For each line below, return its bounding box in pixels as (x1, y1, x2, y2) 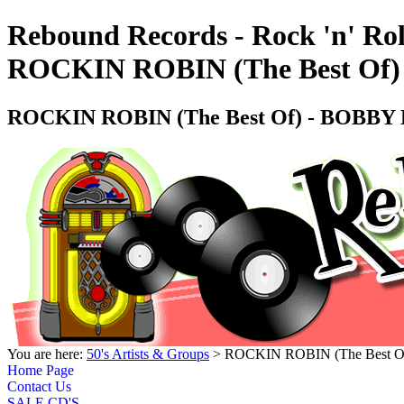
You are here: (7, 345, 87, 362)
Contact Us (7, 378, 71, 394)
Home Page (7, 362, 74, 378)
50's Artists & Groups (87, 345, 209, 362)
